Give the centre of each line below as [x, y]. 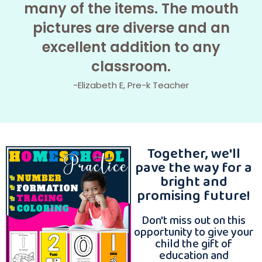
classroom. [131, 67]
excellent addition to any [131, 47]
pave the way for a [194, 167]
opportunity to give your [194, 232]
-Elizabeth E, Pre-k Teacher [131, 85]
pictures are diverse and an [131, 28]
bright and [194, 181]
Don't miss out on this [194, 220]
